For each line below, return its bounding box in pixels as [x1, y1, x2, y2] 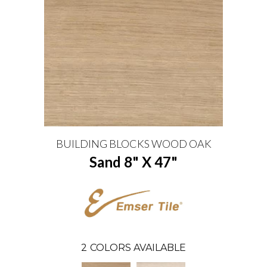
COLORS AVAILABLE [90, 241, 186, 253]
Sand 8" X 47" [89, 153, 178, 170]
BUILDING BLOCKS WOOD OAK [55, 137, 212, 150]
